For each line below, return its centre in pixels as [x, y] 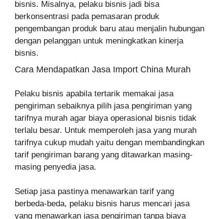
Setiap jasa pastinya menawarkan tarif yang [94, 191]
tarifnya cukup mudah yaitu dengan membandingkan [109, 142]
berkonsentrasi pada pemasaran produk [87, 16]
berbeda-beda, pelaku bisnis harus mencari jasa [102, 203]
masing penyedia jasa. [57, 167]
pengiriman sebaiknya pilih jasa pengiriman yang [103, 106]
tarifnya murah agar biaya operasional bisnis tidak [106, 118]
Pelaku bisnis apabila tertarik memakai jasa [94, 93]
